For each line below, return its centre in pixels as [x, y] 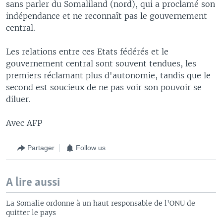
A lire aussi [33, 182]
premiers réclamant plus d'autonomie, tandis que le [108, 75]
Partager [41, 148]
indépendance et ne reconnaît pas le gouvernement [107, 16]
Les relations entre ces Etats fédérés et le [87, 51]
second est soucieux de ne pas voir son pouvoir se [104, 87]
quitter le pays [31, 212]
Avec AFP [24, 123]
